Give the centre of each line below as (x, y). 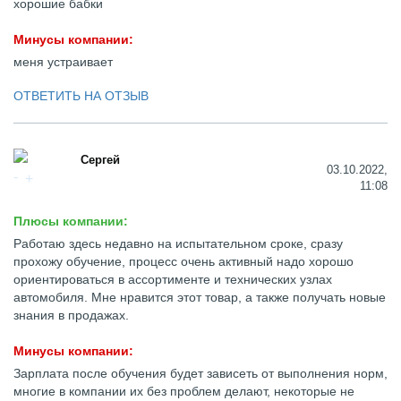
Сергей (100, 160)
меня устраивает (63, 62)
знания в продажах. (71, 315)
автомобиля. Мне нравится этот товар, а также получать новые (200, 297)
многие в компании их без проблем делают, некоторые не (184, 391)
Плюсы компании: (71, 221)
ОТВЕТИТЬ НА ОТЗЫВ (81, 96)
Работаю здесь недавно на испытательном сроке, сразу (178, 243)
